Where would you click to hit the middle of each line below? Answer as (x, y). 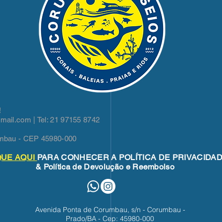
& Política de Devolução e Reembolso (105, 166)
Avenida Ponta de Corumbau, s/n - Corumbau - (110, 209)
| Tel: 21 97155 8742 (65, 119)
